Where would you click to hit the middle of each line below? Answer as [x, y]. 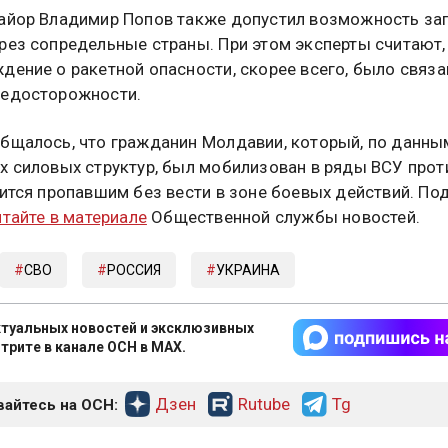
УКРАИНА [247, 269]
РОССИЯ [133, 269]
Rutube [263, 403]
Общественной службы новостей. [283, 216]
